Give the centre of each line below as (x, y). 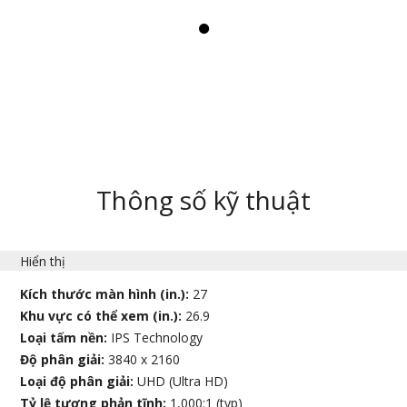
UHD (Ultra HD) (183, 381)
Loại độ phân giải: (79, 381)
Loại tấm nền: (66, 337)
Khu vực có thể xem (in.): (103, 315)
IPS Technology (157, 337)
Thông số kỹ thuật (203, 199)
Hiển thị (43, 261)
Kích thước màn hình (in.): (107, 293)
